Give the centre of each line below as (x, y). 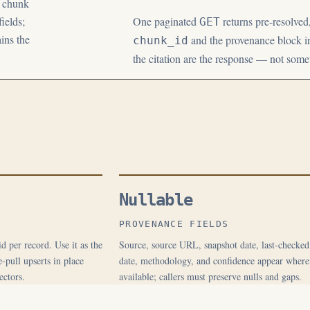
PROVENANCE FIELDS (174, 224)
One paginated (166, 21)
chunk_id (161, 40)
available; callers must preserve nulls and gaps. (210, 276)
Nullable (156, 200)
